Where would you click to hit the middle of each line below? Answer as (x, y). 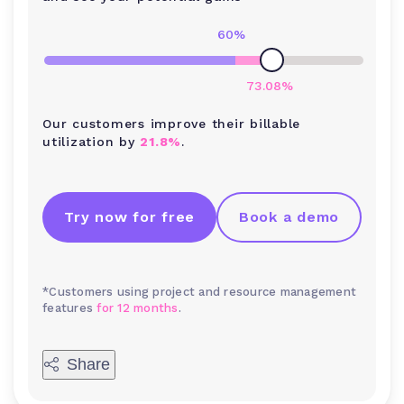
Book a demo (289, 216)
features (70, 308)
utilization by (92, 141)
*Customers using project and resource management (199, 291)
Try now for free (129, 216)
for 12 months (138, 308)
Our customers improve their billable (171, 123)
